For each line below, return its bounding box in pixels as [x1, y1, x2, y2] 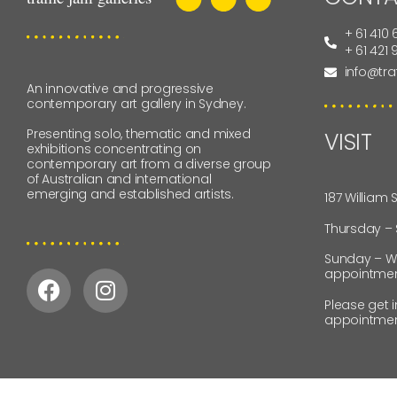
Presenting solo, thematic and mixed [27, 125, 251, 144]
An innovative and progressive [27, 79, 214, 97]
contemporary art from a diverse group [27, 155, 271, 174]
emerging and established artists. [27, 185, 234, 204]
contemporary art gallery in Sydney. [27, 94, 246, 113]
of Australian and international [27, 170, 212, 189]
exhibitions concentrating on [27, 140, 201, 159]
